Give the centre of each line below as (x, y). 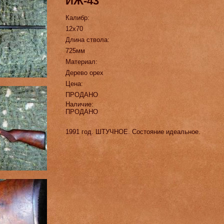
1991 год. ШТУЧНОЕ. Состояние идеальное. (134, 132)
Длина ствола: (88, 40)
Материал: (82, 62)
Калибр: (78, 18)
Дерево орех (84, 73)
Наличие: (80, 104)
